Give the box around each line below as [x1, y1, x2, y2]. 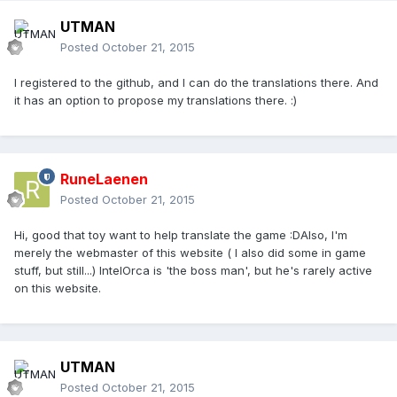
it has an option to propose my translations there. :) [14, 93, 297, 108]
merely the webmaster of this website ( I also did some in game [14, 245, 366, 261]
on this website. [14, 281, 101, 296]
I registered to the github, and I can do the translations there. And [14, 75, 378, 90]
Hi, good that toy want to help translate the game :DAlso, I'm [14, 228, 347, 243]
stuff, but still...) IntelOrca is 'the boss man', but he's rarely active [14, 263, 372, 278]
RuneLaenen [60, 170, 148, 189]
